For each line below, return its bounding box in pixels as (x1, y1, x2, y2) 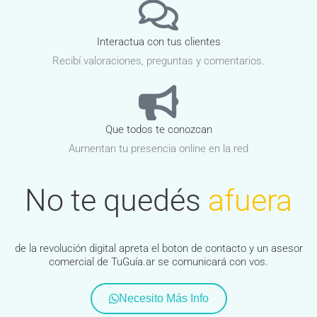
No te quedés (25, 183, 201, 219)
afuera (208, 183, 292, 219)
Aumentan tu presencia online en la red (69, 142, 248, 156)
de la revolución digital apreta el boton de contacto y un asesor (14, 242, 303, 255)
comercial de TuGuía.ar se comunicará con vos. (49, 255, 268, 269)
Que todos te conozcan (105, 123, 212, 137)
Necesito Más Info (118, 292, 209, 305)
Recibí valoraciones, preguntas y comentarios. (52, 54, 265, 68)
